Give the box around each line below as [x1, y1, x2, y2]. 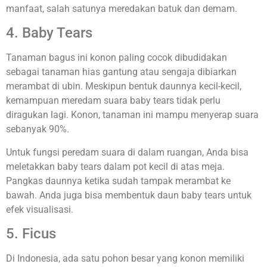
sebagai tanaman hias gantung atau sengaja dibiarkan [6, 66, 237, 78]
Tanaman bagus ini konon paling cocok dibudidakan [6, 52, 227, 64]
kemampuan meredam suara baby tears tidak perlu [6, 95, 221, 107]
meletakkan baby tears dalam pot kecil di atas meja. [6, 160, 225, 172]
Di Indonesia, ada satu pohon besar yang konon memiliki [6, 252, 244, 264]
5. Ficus [6, 225, 56, 242]
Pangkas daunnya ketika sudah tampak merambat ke [6, 175, 231, 187]
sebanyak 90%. [6, 123, 69, 135]
